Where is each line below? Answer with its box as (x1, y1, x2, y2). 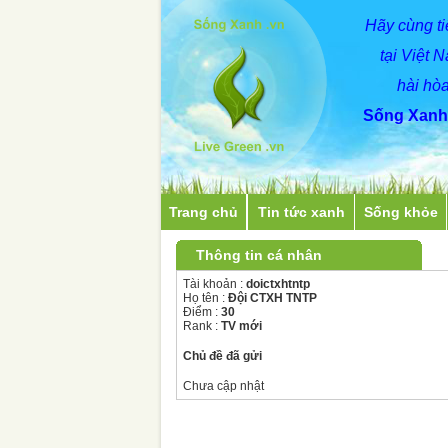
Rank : (183, 318, 221, 333)
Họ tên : (183, 290, 228, 305)
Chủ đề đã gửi (183, 348, 262, 363)
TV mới (221, 318, 262, 333)
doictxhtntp (246, 276, 310, 291)
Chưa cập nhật (183, 378, 264, 393)
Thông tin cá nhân (196, 246, 322, 263)
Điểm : (183, 304, 221, 319)
